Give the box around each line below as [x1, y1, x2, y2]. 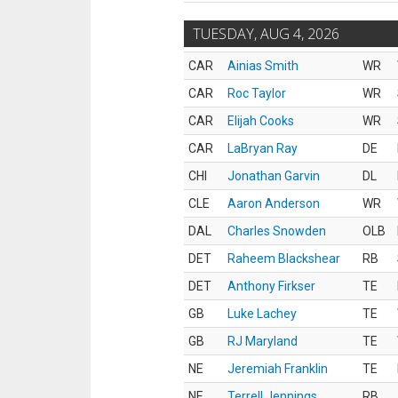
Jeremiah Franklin [227, 362, 328, 376]
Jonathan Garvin [227, 169, 320, 183]
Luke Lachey [227, 306, 297, 321]
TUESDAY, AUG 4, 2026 [193, 24, 339, 44]
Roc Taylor [227, 86, 286, 100]
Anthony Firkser [227, 279, 315, 293]
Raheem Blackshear [227, 251, 340, 266]
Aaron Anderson [227, 196, 320, 211]
